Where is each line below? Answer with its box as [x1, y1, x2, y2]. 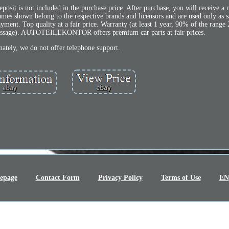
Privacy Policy [98, 174, 143, 181]
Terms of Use [161, 174, 201, 181]
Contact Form [35, 174, 80, 181]
